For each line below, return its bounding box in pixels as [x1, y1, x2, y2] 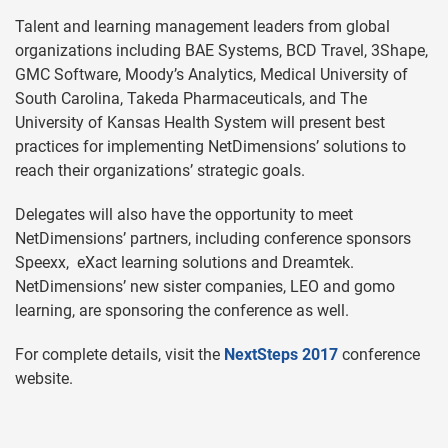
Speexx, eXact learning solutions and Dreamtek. [15, 252, 354, 272]
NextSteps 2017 [224, 344, 338, 364]
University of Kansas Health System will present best [15, 112, 385, 132]
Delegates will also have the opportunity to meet [15, 204, 353, 224]
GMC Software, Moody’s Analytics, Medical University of [15, 64, 408, 84]
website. [15, 368, 73, 388]
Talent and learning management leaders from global [15, 16, 390, 36]
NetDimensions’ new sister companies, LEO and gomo [15, 276, 395, 296]
